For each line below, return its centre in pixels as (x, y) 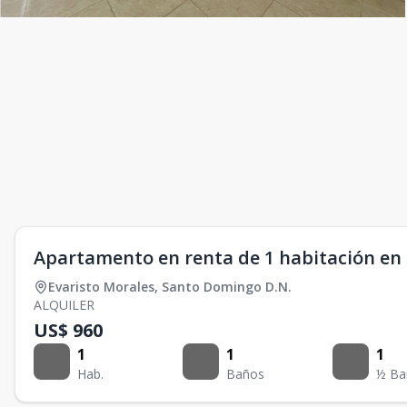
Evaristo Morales (101, 287)
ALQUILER (64, 305)
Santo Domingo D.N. (227, 287)
